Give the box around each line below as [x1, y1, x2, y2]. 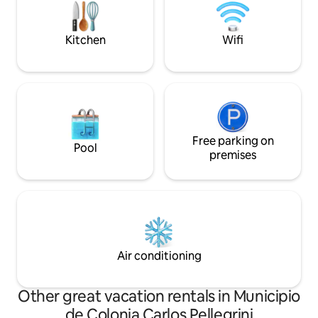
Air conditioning [116, 248, 202, 264]
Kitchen [65, 33, 106, 48]
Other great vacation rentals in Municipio [18, 286, 300, 307]
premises [209, 148, 256, 163]
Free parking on [192, 133, 274, 149]
